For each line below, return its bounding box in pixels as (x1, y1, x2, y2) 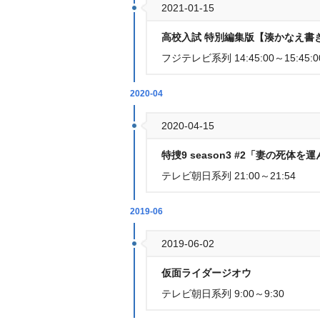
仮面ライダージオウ (161, 267, 254, 279)
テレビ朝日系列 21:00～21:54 (161, 170, 296, 181)
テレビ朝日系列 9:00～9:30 (161, 288, 284, 299)
